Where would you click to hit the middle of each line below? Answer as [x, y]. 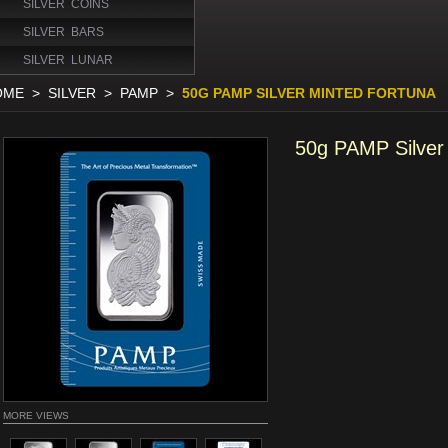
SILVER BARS [63, 32]
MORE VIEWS [36, 415]
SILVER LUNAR [68, 60]
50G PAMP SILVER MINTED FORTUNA [309, 93]
